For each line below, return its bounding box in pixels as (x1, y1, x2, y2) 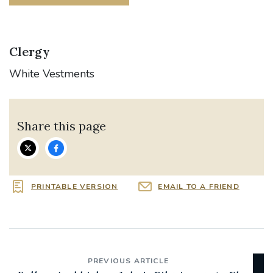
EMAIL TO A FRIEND (158, 181, 239, 191)
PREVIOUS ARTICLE (87, 256, 169, 266)
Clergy (9, 44, 50, 60)
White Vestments (9, 66, 94, 82)
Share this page (17, 118, 107, 133)
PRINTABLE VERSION (31, 181, 118, 191)
